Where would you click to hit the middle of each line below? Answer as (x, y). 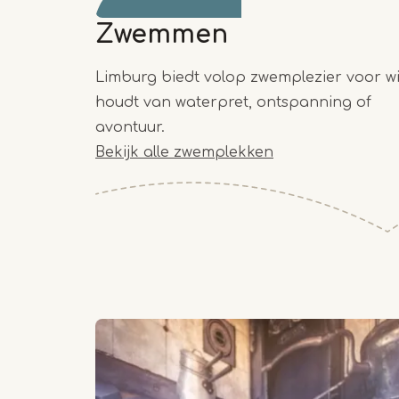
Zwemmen (162, 35)
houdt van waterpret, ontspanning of (233, 103)
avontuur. (130, 128)
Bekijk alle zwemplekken (184, 153)
